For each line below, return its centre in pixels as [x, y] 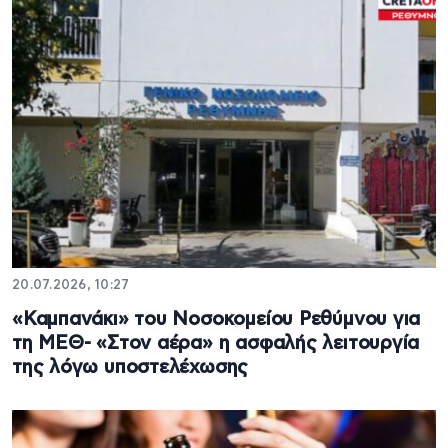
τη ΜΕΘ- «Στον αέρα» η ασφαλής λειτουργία [216, 343]
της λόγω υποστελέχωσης [130, 367]
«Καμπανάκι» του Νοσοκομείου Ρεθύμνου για [216, 319]
